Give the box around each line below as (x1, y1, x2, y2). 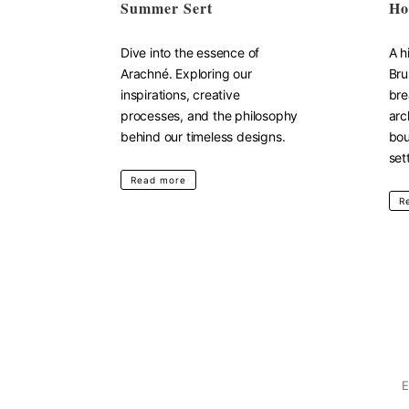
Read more (131, 174, 186, 185)
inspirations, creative (121, 87, 240, 102)
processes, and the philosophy (121, 108, 299, 123)
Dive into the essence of (121, 45, 260, 60)
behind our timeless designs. (121, 129, 286, 144)
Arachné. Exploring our (121, 66, 252, 81)
